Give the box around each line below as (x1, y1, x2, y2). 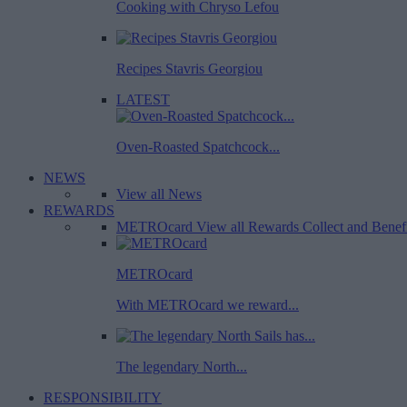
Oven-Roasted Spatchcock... (116, 139, 280, 154)
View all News (116, 186, 202, 202)
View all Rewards (196, 219, 299, 234)
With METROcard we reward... (116, 297, 299, 313)
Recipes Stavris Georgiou (116, 61, 263, 76)
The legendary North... (116, 359, 247, 374)
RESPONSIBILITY (44, 390, 162, 405)
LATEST (116, 92, 170, 107)
